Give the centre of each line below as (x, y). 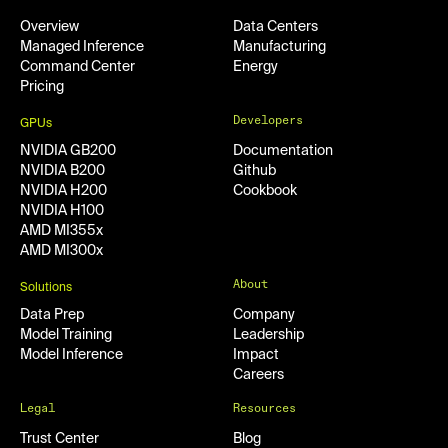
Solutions (46, 288)
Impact (256, 355)
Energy (255, 67)
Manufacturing (279, 47)
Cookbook (265, 191)
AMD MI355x (61, 231)
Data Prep (52, 315)
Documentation (283, 151)
